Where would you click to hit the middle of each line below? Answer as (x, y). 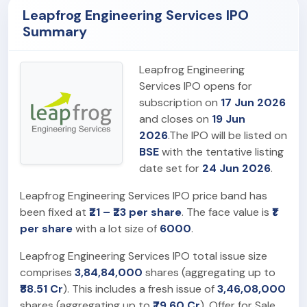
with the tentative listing (223, 151)
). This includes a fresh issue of (140, 288)
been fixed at (54, 212)
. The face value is (227, 212)
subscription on (180, 102)
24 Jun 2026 (236, 168)
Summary (55, 31)
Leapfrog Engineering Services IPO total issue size (144, 256)
